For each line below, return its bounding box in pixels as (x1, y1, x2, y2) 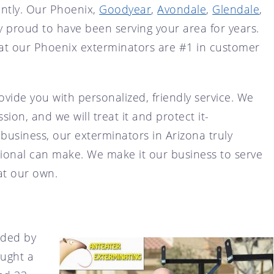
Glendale (212, 1, 260, 17)
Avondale (157, 1, 207, 17)
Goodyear (99, 1, 152, 17)
